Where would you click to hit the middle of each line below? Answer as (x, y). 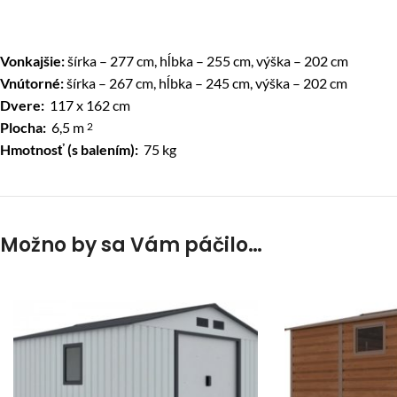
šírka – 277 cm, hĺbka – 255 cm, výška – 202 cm (206, 61)
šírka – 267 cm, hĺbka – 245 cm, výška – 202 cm (206, 83)
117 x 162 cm (87, 105)
